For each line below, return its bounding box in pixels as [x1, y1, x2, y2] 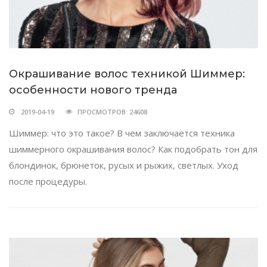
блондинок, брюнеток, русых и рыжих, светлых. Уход [9, 159, 238, 171]
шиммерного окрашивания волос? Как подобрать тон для [9, 142, 257, 155]
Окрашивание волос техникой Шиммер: [9, 67, 245, 80]
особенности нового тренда [9, 83, 177, 97]
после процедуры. [9, 175, 87, 187]
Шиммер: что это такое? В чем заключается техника [9, 126, 235, 139]
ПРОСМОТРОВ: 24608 [77, 107, 147, 116]
